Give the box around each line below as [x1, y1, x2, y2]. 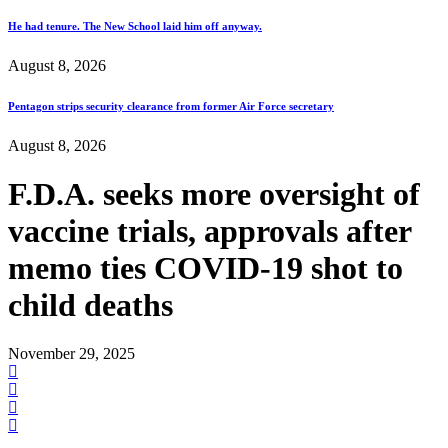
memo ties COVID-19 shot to [8, 250, 403, 287]
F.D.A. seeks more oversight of [8, 176, 420, 213]
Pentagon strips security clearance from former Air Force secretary [8, 99, 334, 112]
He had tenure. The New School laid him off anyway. [8, 19, 262, 32]
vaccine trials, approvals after [8, 213, 411, 250]
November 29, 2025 [8, 345, 135, 363]
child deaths [8, 287, 173, 324]
